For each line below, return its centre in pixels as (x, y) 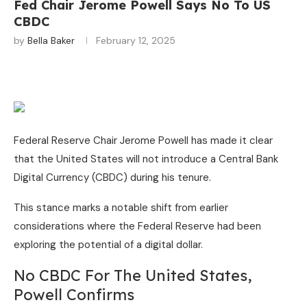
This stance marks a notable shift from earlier (121, 207)
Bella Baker (51, 40)
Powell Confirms (74, 294)
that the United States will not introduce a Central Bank (146, 159)
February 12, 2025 (136, 40)
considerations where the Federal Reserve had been (137, 226)
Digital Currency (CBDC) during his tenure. (114, 177)
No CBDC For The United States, (133, 275)
